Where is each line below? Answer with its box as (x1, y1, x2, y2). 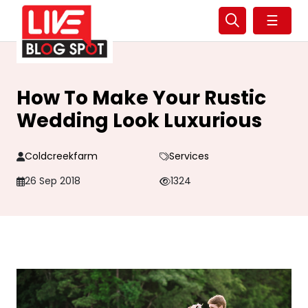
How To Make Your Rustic (16, 85, 266, 111)
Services (168, 149, 209, 163)
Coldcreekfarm (25, 149, 98, 163)
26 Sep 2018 (25, 174, 80, 188)
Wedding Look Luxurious (16, 107, 262, 134)
